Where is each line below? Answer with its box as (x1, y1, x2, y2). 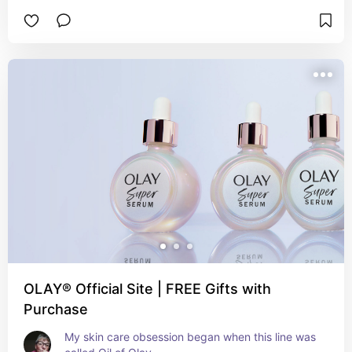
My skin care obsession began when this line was (64, 330, 316, 343)
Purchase (24, 301, 88, 317)
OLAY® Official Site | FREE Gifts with (24, 280, 271, 297)
